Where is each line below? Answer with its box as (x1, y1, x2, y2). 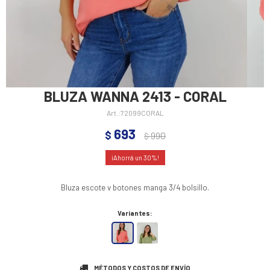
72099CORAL (120, 108, 164, 118)
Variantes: (118, 209, 152, 218)
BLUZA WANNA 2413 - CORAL (43, 87, 227, 105)
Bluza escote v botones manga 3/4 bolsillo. (61, 183, 209, 193)
